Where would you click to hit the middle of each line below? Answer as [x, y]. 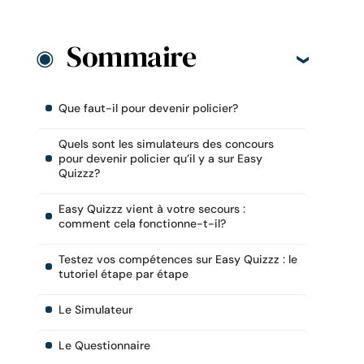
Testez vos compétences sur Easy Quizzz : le [178, 259]
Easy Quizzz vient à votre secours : [152, 208]
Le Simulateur [95, 309]
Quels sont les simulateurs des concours [166, 143]
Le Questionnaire [104, 345]
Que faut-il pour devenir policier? [148, 108]
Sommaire [131, 56]
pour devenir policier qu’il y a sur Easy [160, 158]
